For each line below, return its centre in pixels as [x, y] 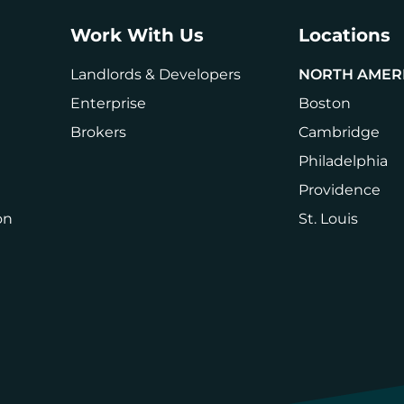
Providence [340, 190]
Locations [344, 36]
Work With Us [137, 36]
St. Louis [328, 219]
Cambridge [339, 133]
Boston [325, 104]
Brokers [98, 133]
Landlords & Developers [156, 75]
